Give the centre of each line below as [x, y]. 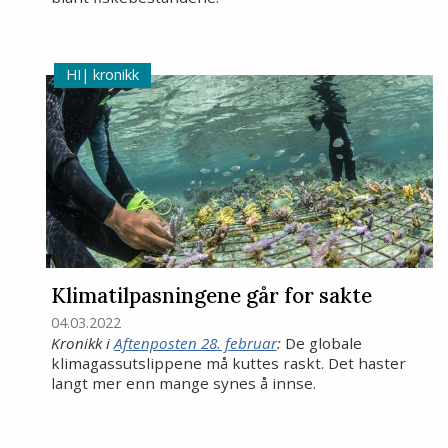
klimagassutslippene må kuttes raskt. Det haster [228, 362]
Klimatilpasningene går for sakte [211, 296]
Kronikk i [82, 342]
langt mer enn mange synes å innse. [183, 382]
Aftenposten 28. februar [195, 342]
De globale [321, 342]
